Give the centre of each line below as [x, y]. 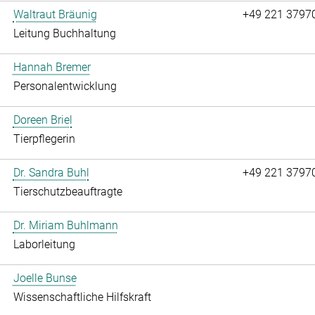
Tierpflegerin [44, 139]
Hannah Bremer [52, 67]
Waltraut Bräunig [55, 15]
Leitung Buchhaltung [64, 34]
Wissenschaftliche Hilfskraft [82, 297]
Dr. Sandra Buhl [51, 173]
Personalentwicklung [65, 86]
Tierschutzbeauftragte [67, 192]
